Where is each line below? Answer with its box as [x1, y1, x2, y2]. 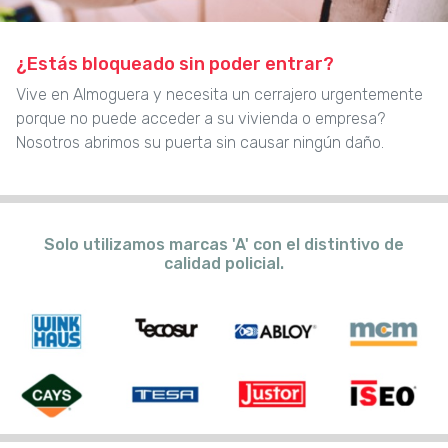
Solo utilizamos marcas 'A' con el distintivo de [44, 235, 404, 255]
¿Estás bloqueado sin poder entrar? [16, 53, 334, 76]
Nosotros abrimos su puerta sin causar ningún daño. [16, 133, 384, 153]
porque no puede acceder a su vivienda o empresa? [16, 109, 385, 129]
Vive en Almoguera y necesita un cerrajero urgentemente [16, 85, 423, 105]
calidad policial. [164, 254, 284, 274]
